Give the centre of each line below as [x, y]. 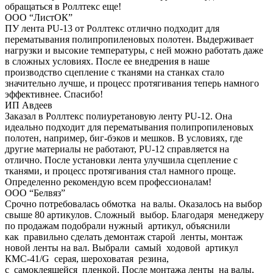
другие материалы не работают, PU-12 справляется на [117, 149]
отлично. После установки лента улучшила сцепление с [121, 160]
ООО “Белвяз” [35, 193]
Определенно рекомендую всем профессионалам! [108, 182]
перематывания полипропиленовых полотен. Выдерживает [129, 39]
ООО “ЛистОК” [39, 17]
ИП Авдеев [29, 105]
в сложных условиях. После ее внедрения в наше [107, 61]
